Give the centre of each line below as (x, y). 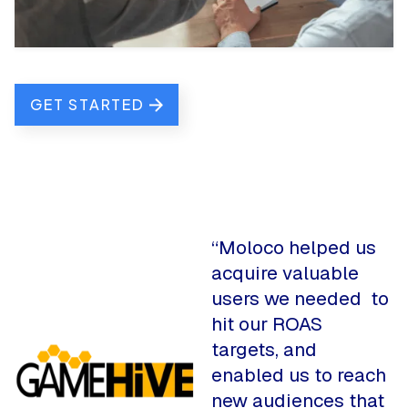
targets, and (264, 349)
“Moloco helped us (294, 247)
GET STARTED (87, 104)
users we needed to (300, 298)
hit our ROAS (267, 324)
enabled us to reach (299, 375)
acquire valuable (285, 273)
